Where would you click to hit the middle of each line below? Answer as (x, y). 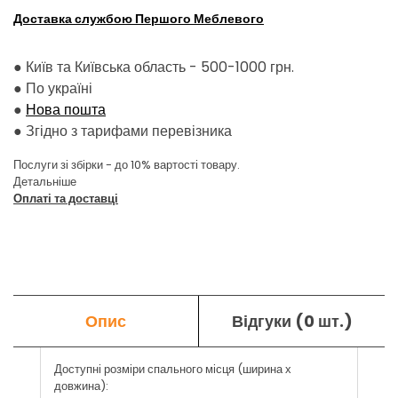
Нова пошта (66, 110)
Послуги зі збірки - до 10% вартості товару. (127, 165)
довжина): (81, 386)
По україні (57, 89)
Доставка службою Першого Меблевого (139, 19)
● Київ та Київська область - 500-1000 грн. (154, 68)
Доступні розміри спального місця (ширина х (173, 370)
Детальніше (45, 182)
